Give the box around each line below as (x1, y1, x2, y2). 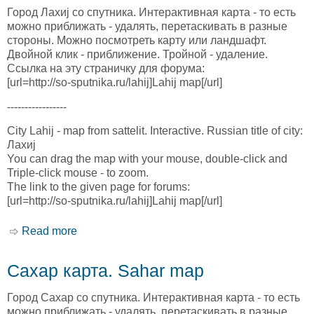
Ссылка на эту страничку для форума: (7, 62, 205, 75)
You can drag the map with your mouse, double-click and (7, 153, 287, 165)
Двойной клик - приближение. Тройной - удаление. (7, 48, 268, 61)
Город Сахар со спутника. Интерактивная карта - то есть (7, 291, 300, 303)
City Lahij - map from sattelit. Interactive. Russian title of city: (7, 125, 303, 137)
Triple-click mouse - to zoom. (7, 167, 149, 179)
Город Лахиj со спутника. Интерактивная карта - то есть (7, 6, 296, 19)
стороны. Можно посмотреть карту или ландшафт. (7, 34, 266, 47)
